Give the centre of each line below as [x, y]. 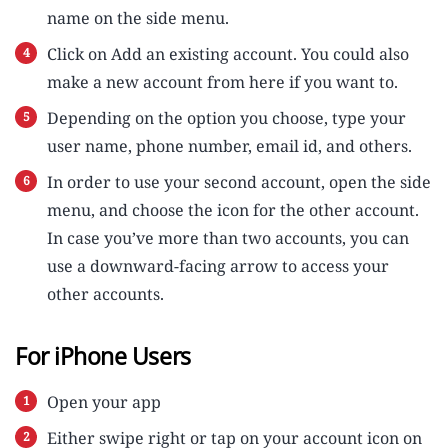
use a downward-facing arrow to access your [218, 266]
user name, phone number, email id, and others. [229, 146]
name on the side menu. [138, 18]
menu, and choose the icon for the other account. [233, 210]
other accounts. [105, 294]
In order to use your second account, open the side [239, 182]
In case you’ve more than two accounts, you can [228, 238]
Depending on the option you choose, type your [226, 118]
